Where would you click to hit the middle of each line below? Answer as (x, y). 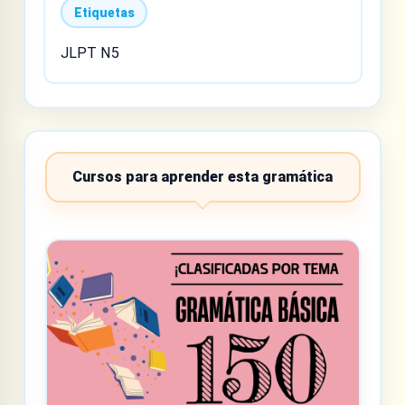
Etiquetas (104, 12)
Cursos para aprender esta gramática (202, 177)
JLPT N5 (90, 53)
